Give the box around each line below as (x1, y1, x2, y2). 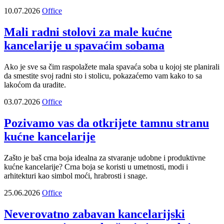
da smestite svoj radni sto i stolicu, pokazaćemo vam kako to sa (4, 71, 202, 80)
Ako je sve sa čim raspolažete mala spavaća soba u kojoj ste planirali (4, 62, 219, 71)
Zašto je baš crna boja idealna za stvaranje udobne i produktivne (4, 153, 205, 162)
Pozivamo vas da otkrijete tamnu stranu (4, 116, 209, 129)
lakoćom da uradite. (4, 80, 66, 89)
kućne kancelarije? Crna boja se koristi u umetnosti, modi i (4, 162, 188, 171)
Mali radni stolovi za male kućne (4, 25, 172, 39)
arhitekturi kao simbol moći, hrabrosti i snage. (4, 171, 147, 180)
